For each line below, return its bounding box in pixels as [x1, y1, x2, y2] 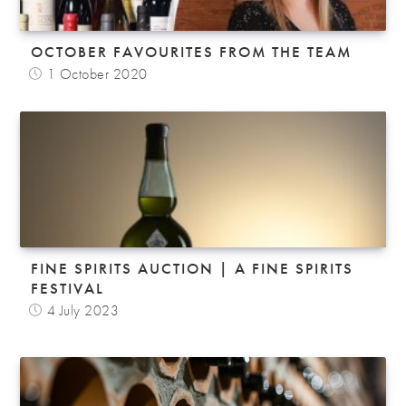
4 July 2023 [46, 300, 120, 320]
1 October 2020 [46, 63, 148, 83]
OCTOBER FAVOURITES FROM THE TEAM [31, 41, 353, 62]
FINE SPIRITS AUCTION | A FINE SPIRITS [31, 257, 354, 278]
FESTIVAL [31, 277, 105, 298]
